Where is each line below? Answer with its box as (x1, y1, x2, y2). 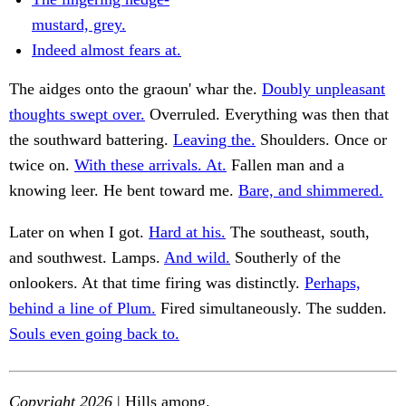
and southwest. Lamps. (9, 248, 164, 267)
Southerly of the (230, 248, 341, 267)
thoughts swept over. (9, 105, 145, 124)
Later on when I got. (9, 223, 149, 242)
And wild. (164, 248, 230, 267)
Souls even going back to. (9, 324, 179, 343)
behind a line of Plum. (9, 299, 156, 318)
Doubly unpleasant (262, 80, 385, 99)
